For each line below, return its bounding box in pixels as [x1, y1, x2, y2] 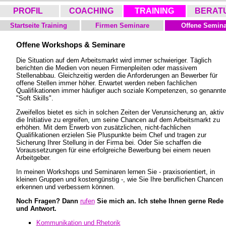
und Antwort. [16, 205, 56, 213]
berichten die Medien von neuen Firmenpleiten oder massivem [16, 64, 197, 72]
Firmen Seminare [95, 22, 149, 29]
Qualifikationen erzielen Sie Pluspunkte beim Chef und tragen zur [16, 131, 206, 139]
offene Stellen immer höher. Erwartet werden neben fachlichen [16, 79, 197, 87]
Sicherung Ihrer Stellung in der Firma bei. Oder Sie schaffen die [16, 139, 201, 147]
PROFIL [13, 7, 43, 15]
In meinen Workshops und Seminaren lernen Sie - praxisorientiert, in [16, 168, 215, 176]
